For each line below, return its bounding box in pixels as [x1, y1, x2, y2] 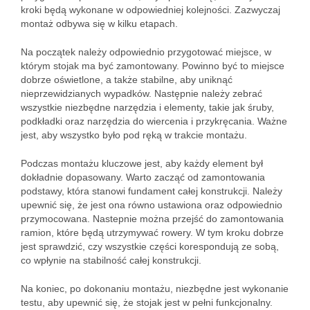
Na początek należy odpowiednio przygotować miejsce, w [21, 46, 271, 57]
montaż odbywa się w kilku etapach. [21, 18, 178, 29]
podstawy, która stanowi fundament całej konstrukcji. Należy [21, 185, 282, 197]
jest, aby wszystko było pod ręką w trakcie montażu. [21, 129, 247, 140]
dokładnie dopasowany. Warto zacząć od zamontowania [21, 172, 265, 183]
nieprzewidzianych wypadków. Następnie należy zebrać [21, 88, 262, 99]
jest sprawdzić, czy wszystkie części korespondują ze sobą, [21, 241, 279, 252]
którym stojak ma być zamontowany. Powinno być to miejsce [21, 60, 284, 71]
